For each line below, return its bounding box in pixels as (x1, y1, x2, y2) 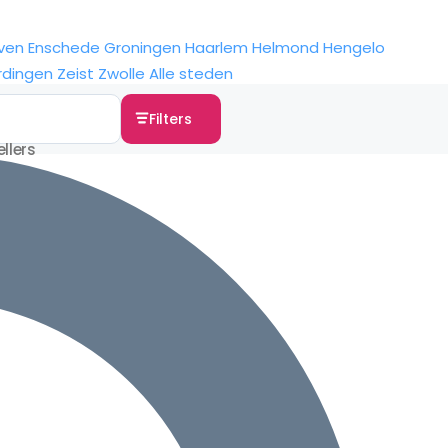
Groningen (104, 37, 181, 58)
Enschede (28, 37, 100, 58)
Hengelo (323, 37, 385, 58)
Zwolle (98, 63, 145, 84)
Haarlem (185, 37, 248, 58)
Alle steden (149, 63, 233, 84)
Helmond (252, 37, 319, 58)
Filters (149, 109, 192, 129)
